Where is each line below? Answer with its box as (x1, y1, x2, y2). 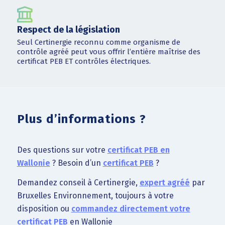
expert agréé (139, 178, 190, 188)
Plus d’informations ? (17, 111, 146, 126)
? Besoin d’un (50, 158, 103, 168)
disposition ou (17, 204, 71, 214)
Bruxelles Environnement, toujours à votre (17, 191, 174, 201)
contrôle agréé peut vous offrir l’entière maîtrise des (17, 47, 200, 56)
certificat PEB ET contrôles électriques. (17, 56, 151, 66)
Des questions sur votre (17, 145, 107, 155)
